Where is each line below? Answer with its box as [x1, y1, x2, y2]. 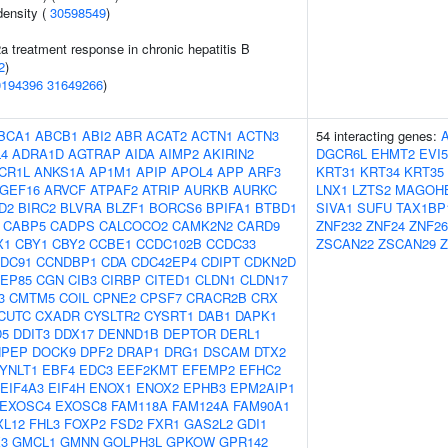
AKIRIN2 [203, 144, 254, 163]
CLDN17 [240, 270, 288, 289]
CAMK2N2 [172, 216, 233, 235]
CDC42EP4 [131, 252, 197, 271]
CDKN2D [244, 252, 296, 271]
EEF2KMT [117, 360, 178, 379]
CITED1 [145, 270, 191, 289]
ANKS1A [34, 162, 85, 181]
